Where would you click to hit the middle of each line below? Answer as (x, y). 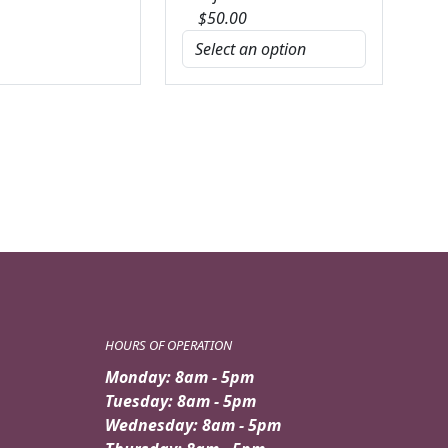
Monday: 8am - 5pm (179, 376)
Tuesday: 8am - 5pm (180, 400)
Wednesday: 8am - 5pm (193, 424)
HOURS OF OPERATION (168, 344)
